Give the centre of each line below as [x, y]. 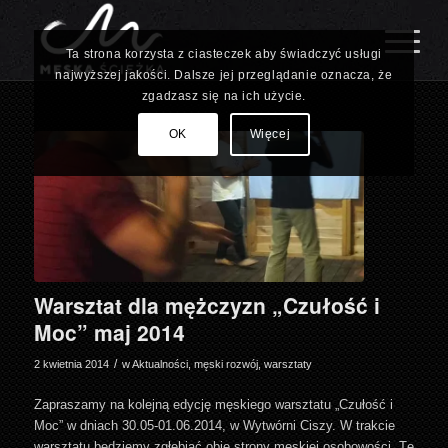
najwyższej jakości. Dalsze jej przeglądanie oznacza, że [224, 75]
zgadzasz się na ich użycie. [224, 96]
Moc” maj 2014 [109, 331]
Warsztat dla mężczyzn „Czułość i [206, 304]
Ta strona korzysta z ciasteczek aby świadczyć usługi [224, 54]
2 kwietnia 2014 [71, 363]
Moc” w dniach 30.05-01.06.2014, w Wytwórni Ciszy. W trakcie [214, 425]
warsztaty [287, 363]
